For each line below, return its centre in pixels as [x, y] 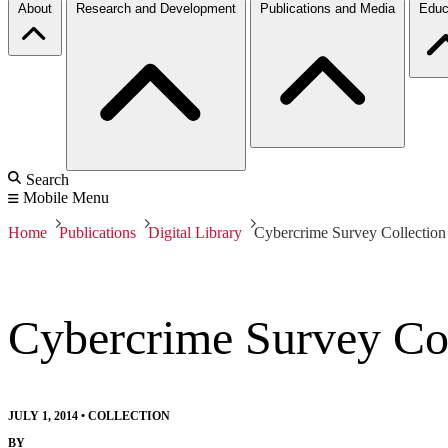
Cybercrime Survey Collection [350, 232]
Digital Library [195, 232]
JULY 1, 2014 [43, 415]
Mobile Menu [66, 197]
